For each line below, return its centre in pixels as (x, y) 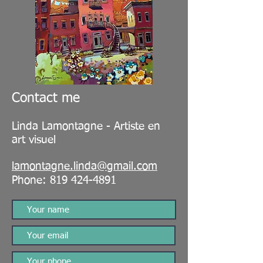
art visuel (34, 140)
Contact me (46, 98)
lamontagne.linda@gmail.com (85, 166)
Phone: (31, 181)
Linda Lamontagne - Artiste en (86, 127)
